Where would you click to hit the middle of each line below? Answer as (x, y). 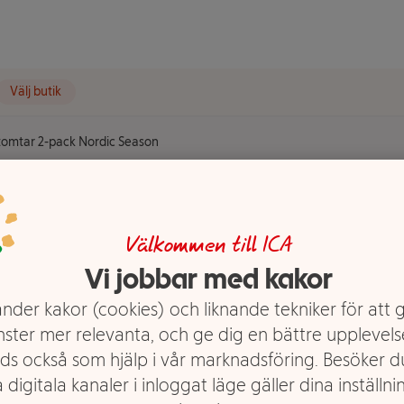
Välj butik (36, 92)
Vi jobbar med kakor (208, 278)
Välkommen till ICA (208, 246)
